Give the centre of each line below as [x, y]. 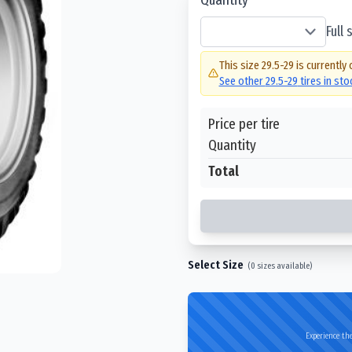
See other [242, 81]
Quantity [232, 145]
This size [240, 65]
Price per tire [244, 123]
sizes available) [284, 265]
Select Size [216, 264]
